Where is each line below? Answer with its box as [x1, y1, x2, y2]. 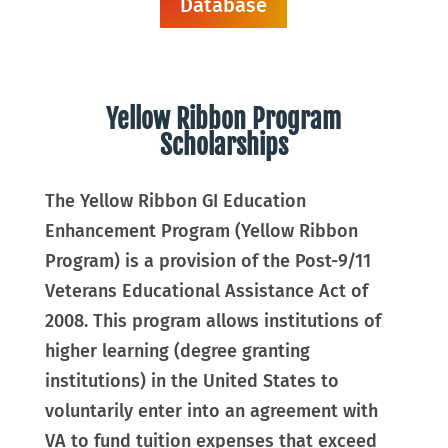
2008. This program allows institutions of [44, 309, 381, 332]
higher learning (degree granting [44, 339, 310, 362]
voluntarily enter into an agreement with [44, 399, 378, 422]
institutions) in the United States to [44, 369, 339, 392]
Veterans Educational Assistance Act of [44, 279, 368, 302]
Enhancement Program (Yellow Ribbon [44, 219, 358, 242]
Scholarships [159, 128, 288, 161]
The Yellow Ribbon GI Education [44, 189, 306, 212]
